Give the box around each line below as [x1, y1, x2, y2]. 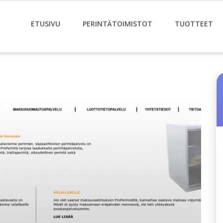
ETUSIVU [31, 19, 60, 28]
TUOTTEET [175, 19, 213, 28]
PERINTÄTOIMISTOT [83, 19, 152, 28]
